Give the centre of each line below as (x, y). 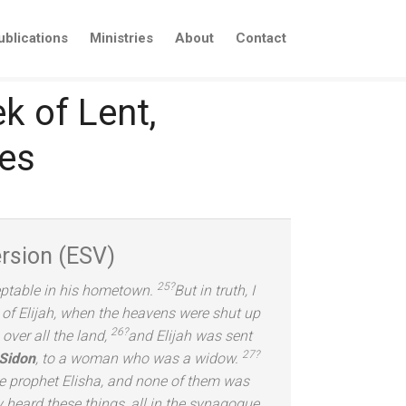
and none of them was (178, 381)
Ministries (121, 38)
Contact (261, 38)
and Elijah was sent (190, 336)
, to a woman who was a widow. (137, 358)
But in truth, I (214, 290)
